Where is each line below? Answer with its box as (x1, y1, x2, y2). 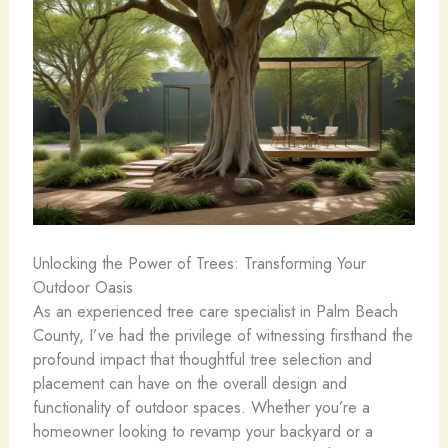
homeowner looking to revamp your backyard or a (32, 418, 373, 443)
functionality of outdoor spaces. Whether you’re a (32, 394, 370, 419)
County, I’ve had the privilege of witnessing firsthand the (32, 322, 413, 347)
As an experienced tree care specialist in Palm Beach (32, 298, 398, 323)
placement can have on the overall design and (32, 370, 347, 395)
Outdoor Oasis (32, 274, 133, 299)
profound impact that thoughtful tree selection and (32, 346, 372, 371)
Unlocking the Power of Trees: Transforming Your (32, 250, 366, 275)
